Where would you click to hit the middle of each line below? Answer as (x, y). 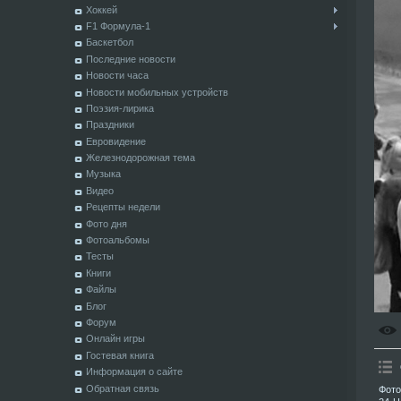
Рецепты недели (123, 207)
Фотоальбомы (117, 240)
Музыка (103, 174)
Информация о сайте (134, 372)
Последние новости (130, 59)
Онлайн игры (115, 339)
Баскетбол (109, 43)
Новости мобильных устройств (157, 92)
